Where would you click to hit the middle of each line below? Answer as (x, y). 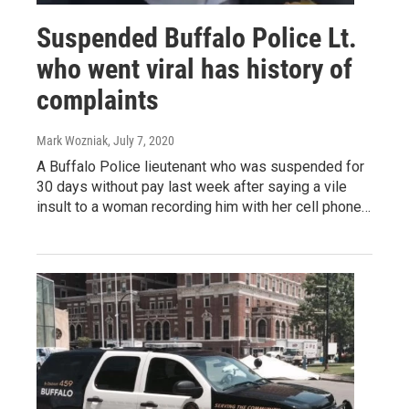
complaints (98, 100)
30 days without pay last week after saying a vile (192, 186)
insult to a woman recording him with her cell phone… (204, 206)
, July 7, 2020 (141, 140)
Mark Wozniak (72, 140)
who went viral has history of (194, 68)
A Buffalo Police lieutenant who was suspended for (200, 166)
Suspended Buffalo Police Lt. (197, 37)
